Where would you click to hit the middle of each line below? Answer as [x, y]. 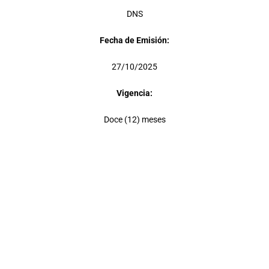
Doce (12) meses [134, 119]
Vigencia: [134, 93]
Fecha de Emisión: [134, 41]
